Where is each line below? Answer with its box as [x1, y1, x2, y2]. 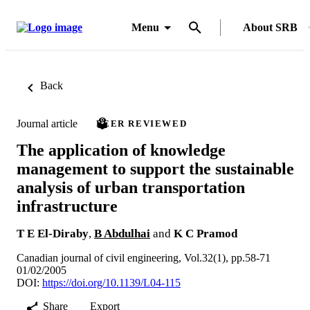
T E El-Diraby [17, 226, 89, 240]
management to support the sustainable [17, 159, 294, 178]
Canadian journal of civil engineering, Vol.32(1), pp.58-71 [17, 251, 271, 264]
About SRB [243, 21, 298, 33]
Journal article [17, 117, 77, 129]
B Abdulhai [94, 226, 150, 240]
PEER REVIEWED [96, 118, 188, 129]
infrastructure [17, 197, 118, 215]
